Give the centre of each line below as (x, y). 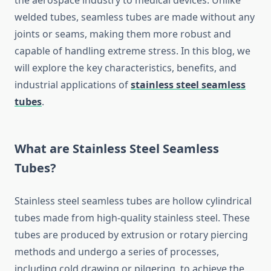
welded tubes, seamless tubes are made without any (135, 17)
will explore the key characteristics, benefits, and (126, 68)
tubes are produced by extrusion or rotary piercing (131, 235)
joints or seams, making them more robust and (123, 34)
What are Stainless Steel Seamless (117, 149)
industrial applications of (73, 85)
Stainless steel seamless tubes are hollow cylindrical (133, 201)
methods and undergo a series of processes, (117, 252)
